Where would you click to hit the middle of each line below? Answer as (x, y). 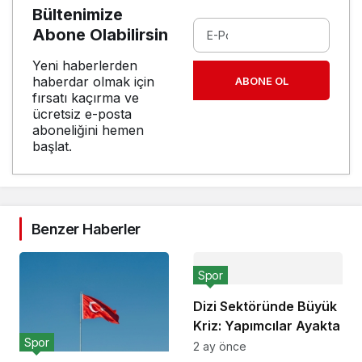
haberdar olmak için (93, 81)
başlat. (52, 146)
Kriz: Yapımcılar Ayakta (267, 325)
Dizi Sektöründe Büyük (265, 306)
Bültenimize (78, 14)
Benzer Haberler (86, 229)
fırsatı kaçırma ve (86, 97)
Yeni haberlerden (85, 65)
